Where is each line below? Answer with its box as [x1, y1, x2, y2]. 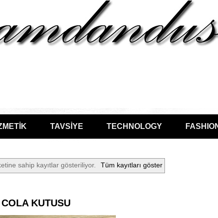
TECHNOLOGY [107, 122, 162, 130]
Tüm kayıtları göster [100, 161, 163, 169]
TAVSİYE [50, 122, 83, 130]
